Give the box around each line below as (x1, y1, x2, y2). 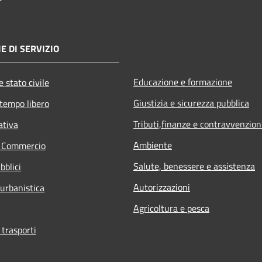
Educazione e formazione (133, 74, 232, 89)
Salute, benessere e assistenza (133, 158, 255, 173)
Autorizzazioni (133, 180, 190, 194)
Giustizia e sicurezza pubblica (133, 95, 249, 110)
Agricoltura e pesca (133, 201, 209, 215)
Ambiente (133, 137, 172, 152)
